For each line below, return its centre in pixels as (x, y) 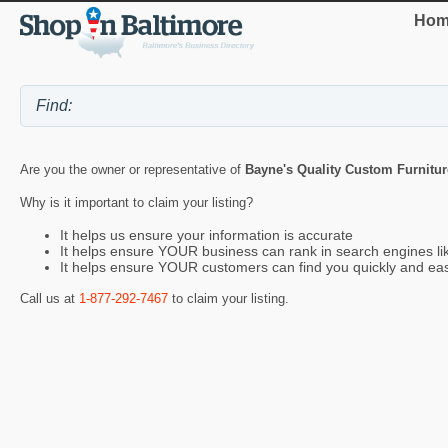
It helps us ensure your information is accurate (206, 234)
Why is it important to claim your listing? (136, 202)
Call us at (49, 299)
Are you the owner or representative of (132, 169)
